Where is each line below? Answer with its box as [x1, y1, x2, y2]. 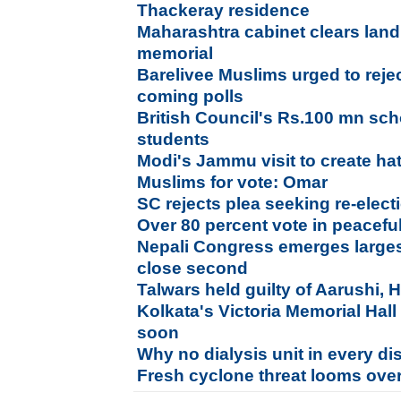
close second [137, 259, 249, 277]
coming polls [137, 87, 244, 106]
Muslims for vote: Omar [137, 173, 328, 192]
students [137, 130, 210, 149]
